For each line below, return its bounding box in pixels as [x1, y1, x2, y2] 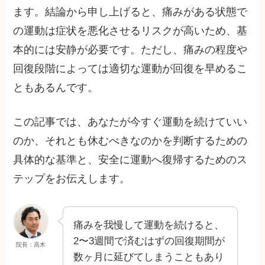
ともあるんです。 [13, 81, 99, 93]
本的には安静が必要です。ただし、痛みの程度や [13, 43, 248, 56]
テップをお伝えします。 [13, 173, 131, 185]
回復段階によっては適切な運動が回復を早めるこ [13, 62, 248, 75]
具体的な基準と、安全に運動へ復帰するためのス [13, 154, 248, 166]
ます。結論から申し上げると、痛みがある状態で [13, 5, 248, 18]
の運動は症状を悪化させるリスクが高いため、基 [13, 24, 248, 37]
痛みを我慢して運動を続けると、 [73, 219, 225, 231]
